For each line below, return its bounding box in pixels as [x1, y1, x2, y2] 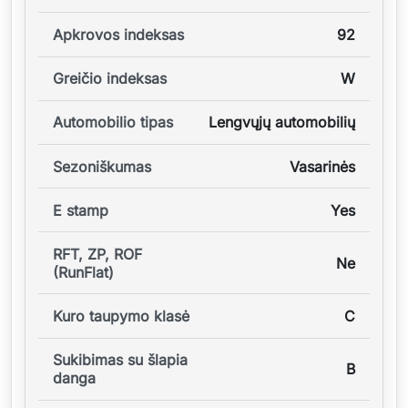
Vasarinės [290, 157, 355, 176]
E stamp [53, 200, 108, 219]
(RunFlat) [53, 262, 114, 281]
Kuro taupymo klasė [53, 307, 189, 326]
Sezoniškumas [53, 157, 151, 176]
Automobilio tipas [53, 113, 173, 132]
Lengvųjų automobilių [209, 113, 355, 132]
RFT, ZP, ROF [53, 244, 142, 263]
